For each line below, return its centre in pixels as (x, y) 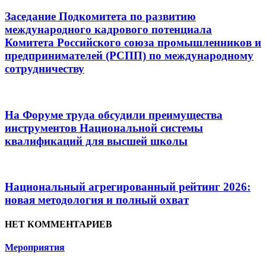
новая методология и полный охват (97, 199)
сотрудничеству (45, 69)
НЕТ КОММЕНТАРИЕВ (58, 224)
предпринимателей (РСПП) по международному (129, 56)
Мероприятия (35, 248)
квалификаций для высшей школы (96, 141)
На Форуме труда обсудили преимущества (114, 115)
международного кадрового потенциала (108, 30)
